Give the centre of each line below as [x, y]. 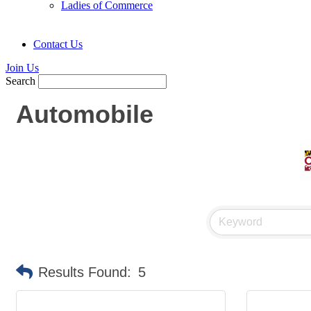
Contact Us [58, 44]
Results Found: [85, 272]
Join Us [22, 68]
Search [20, 81]
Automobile [85, 115]
